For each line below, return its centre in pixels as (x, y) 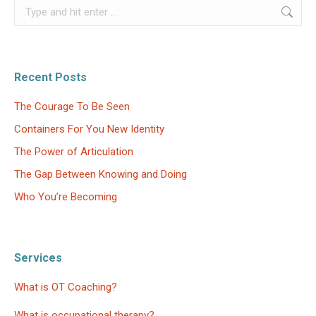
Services (38, 258)
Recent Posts (50, 77)
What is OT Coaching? (66, 287)
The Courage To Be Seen (72, 107)
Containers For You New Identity (89, 129)
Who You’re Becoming (66, 197)
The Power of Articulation (74, 152)
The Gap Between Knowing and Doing (101, 174)
